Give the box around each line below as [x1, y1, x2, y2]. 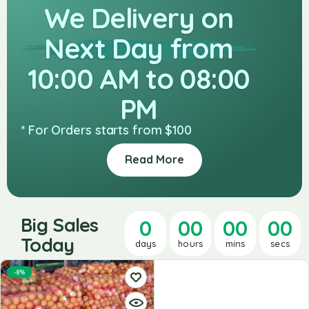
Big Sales [21, 213, 99, 237]
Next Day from [44, 31, 233, 66]
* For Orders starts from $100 [21, 122, 192, 139]
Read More [125, 152, 184, 167]
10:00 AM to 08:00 [28, 61, 250, 97]
